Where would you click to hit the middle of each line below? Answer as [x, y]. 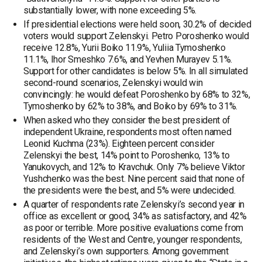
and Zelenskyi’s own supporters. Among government [126, 251]
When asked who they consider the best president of [127, 120]
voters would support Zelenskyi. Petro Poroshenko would [136, 36]
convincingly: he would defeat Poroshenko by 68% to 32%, [137, 94]
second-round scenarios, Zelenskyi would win [113, 83]
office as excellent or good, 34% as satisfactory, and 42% [135, 216]
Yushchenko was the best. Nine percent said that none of [134, 179]
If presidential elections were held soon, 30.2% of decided [137, 24]
